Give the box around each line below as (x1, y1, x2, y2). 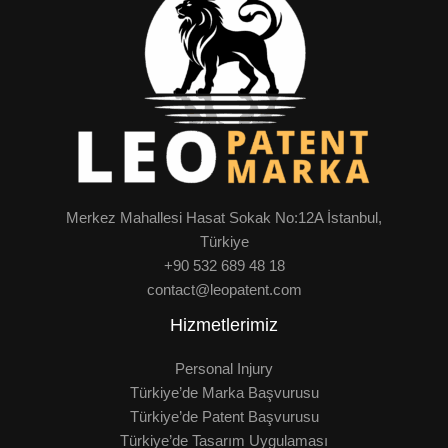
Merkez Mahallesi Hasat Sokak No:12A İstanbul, (66, 208, 382, 226)
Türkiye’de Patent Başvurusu (129, 407, 319, 425)
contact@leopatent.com (146, 280, 302, 298)
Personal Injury (175, 359, 273, 377)
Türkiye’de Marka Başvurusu (129, 383, 319, 401)
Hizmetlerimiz (170, 314, 278, 335)
